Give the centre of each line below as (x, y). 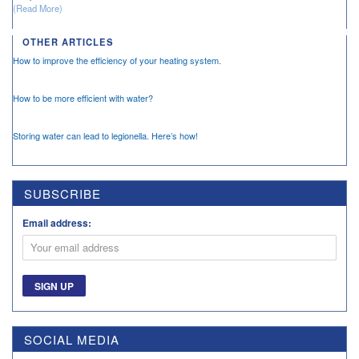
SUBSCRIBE (63, 193)
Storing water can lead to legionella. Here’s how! (105, 135)
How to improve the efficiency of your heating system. (117, 60)
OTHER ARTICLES (68, 41)
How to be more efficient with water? (83, 97)
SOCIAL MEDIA (72, 339)
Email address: (57, 222)
